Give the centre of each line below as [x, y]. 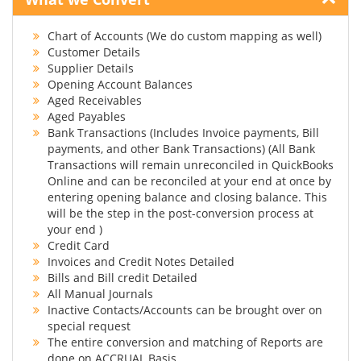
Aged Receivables [95, 100]
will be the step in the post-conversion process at [180, 213]
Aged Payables [87, 116]
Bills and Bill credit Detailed [122, 278]
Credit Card [79, 245]
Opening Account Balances [120, 84]
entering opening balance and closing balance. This [187, 197]
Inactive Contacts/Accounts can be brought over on [185, 310]
